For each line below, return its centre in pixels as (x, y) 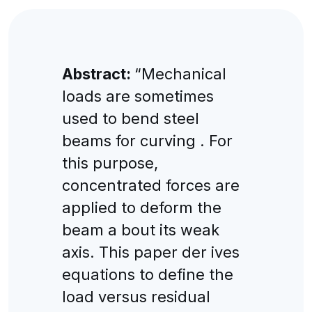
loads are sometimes (138, 96)
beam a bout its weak (140, 229)
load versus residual (136, 296)
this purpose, (110, 163)
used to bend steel (130, 118)
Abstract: (98, 73)
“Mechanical (180, 73)
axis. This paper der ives (150, 252)
